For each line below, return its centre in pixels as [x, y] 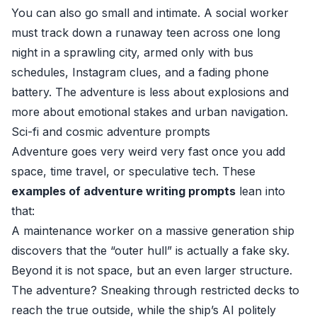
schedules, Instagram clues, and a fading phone [140, 72]
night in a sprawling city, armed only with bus [132, 52]
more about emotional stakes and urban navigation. [150, 112]
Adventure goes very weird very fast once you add [148, 151]
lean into [260, 191]
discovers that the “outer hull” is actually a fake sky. [150, 250]
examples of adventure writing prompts [123, 191]
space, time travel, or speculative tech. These [133, 171]
